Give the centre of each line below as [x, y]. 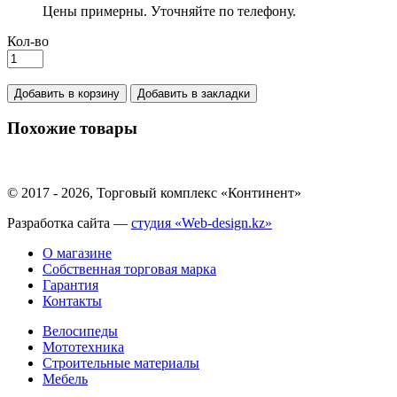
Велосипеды [80, 331]
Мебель [65, 379]
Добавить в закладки [194, 93]
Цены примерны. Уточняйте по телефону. [169, 11]
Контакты [72, 301]
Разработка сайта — [69, 223]
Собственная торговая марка [129, 269]
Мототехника [83, 347]
